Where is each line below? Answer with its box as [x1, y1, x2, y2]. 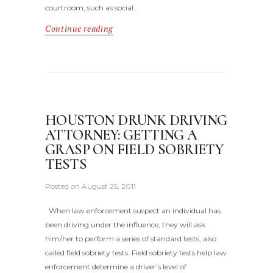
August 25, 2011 [82, 181, 136, 191]
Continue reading [45, 23, 113, 34]
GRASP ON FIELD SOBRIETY [45, 141, 224, 159]
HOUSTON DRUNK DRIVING [45, 112, 227, 130]
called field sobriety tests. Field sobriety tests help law [45, 248, 227, 258]
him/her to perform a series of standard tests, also [45, 234, 216, 244]
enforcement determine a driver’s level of [45, 262, 186, 272]
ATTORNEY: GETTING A [45, 126, 197, 144]
